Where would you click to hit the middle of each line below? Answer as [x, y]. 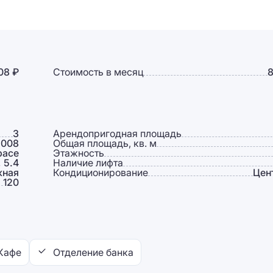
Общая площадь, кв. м [105, 143]
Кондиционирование [100, 172]
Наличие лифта [88, 163]
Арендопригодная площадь [117, 133]
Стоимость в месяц [98, 72]
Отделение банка [93, 252]
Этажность [78, 153]
